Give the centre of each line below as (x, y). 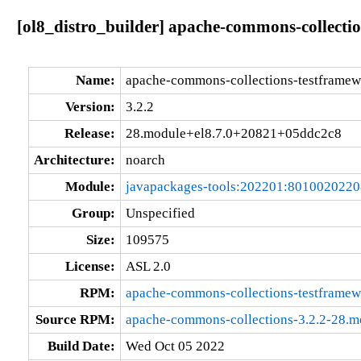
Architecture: (74, 160)
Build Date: (81, 346)
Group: (93, 213)
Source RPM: (75, 319)
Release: (89, 133)
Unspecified (160, 213)
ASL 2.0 (148, 266)
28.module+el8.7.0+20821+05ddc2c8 (233, 133)
